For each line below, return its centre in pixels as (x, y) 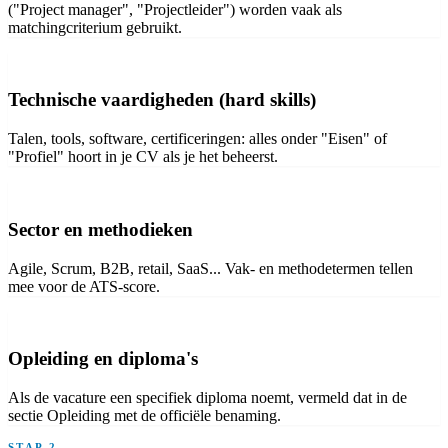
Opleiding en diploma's (103, 359)
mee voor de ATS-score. (84, 286)
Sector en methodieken (100, 229)
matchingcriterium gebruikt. (95, 27)
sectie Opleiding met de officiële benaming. (144, 415)
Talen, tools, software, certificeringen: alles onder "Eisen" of (197, 139)
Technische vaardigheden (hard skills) (162, 100)
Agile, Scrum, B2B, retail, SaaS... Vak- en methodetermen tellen (210, 268)
